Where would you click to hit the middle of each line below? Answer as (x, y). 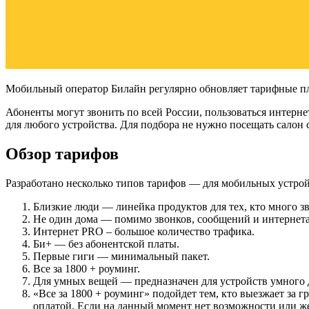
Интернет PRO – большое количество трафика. (144, 231)
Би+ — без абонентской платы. (106, 243)
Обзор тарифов (62, 153)
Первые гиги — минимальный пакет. (121, 256)
